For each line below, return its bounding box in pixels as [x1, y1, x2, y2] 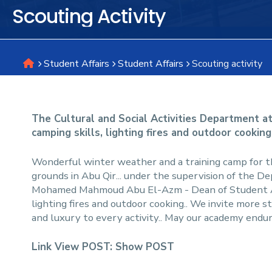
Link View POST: [31, 240, 115, 254]
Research [25, 23, 112, 53]
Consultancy [25, 108, 143, 138]
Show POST [115, 240, 174, 254]
